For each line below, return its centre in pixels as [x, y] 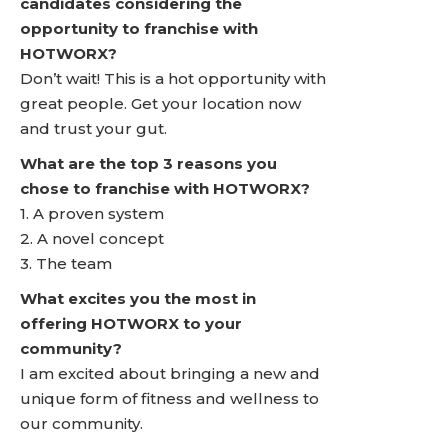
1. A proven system [92, 213]
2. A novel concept [92, 238]
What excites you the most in [138, 298]
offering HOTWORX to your [131, 323]
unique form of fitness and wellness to [169, 398]
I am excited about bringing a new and [170, 373]
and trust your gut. [93, 128]
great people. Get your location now [160, 103]
